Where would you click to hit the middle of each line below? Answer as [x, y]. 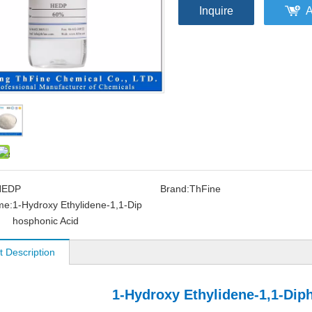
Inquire [216, 11]
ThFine [205, 189]
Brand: [174, 189]
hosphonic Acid [46, 221]
